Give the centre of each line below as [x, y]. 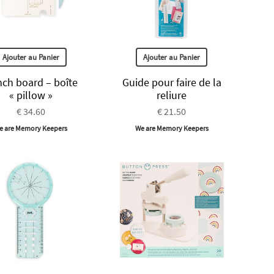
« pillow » [31, 95]
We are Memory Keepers [172, 128]
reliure [172, 95]
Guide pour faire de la [172, 82]
